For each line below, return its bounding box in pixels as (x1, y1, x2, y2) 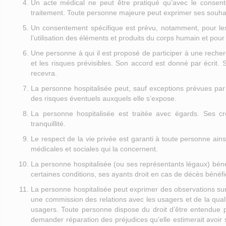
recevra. (31, 69, 57, 77)
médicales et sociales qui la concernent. (31, 145, 158, 153)
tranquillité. (31, 120, 66, 128)
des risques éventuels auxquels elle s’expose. (31, 94, 177, 102)
